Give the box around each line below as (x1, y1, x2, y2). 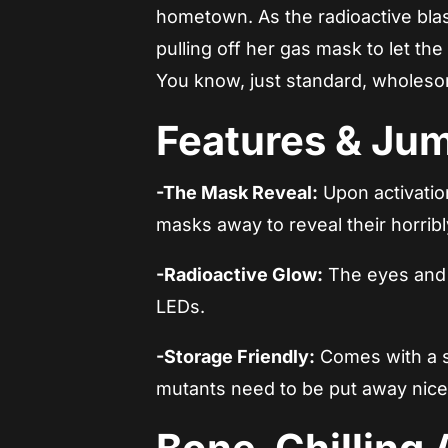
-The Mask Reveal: (156, 182, 319, 204)
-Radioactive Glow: (156, 264, 324, 286)
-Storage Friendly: (156, 346, 316, 368)
